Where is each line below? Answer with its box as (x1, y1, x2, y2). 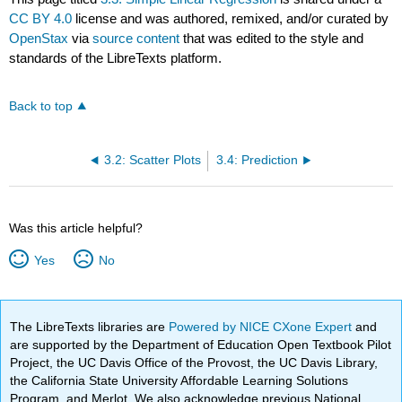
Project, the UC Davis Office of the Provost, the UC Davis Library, (10, 354, 379, 370)
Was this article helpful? (9, 220, 144, 235)
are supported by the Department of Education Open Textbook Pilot (10, 336, 392, 352)
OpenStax (9, 30, 69, 46)
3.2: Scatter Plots (103, 153, 201, 167)
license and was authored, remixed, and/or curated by (72, 10, 389, 26)
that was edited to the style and (179, 30, 364, 46)
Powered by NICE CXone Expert (169, 319, 356, 334)
